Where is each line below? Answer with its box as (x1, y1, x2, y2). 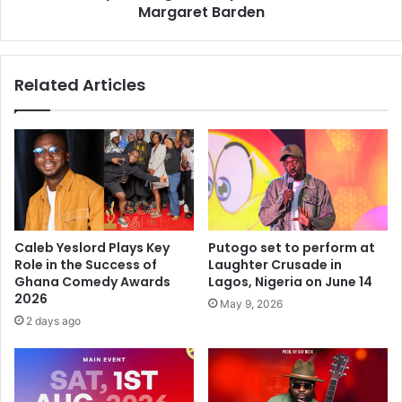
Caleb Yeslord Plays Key (14, 238, 170, 257)
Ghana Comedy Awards (14, 272, 170, 291)
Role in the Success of (14, 255, 157, 274)
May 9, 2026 (220, 296, 283, 310)
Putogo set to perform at (208, 238, 375, 257)
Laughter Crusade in (208, 255, 342, 274)
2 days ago (26, 313, 81, 328)
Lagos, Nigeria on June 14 (208, 272, 372, 291)
